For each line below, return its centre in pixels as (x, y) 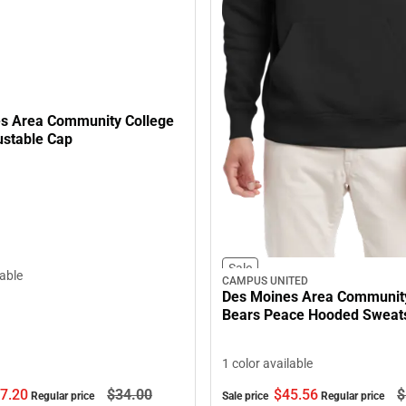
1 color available (267, 364)
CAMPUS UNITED (265, 281)
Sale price (246, 396)
